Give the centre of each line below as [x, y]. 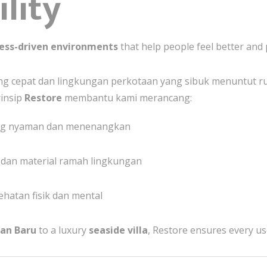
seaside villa [118, 230]
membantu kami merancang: [127, 97]
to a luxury [63, 230]
